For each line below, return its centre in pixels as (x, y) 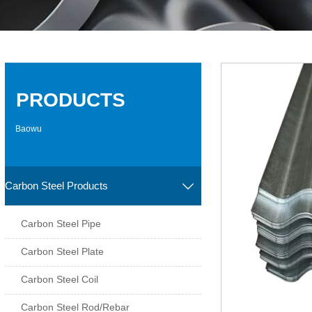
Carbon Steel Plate (63, 251)
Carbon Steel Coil (60, 279)
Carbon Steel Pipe (61, 223)
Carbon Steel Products (56, 185)
